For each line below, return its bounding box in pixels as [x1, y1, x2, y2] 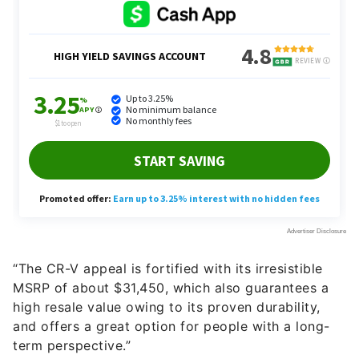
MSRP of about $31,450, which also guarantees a [13, 251, 329, 268]
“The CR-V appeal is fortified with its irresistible [13, 232, 323, 248]
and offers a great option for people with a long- [13, 289, 330, 306]
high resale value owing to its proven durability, [13, 270, 321, 287]
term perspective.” [13, 309, 131, 325]
